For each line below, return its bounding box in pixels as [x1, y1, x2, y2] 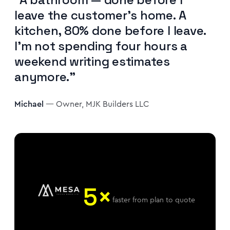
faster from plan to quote [112, 195, 195, 205]
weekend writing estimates [14, 53, 170, 69]
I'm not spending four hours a [14, 37, 188, 54]
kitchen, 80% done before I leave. [14, 22, 206, 39]
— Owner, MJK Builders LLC [44, 98, 149, 110]
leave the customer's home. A [14, 7, 186, 23]
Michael [14, 98, 44, 110]
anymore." [14, 68, 75, 85]
